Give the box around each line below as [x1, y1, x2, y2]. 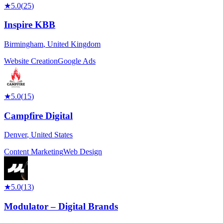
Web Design [63, 147, 102, 156]
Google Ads [58, 57, 96, 65]
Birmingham [4, 40, 43, 48]
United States [31, 130, 73, 139]
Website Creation [4, 57, 58, 65]
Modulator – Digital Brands [4, 201, 118, 212]
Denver [4, 130, 27, 139]
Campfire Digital [4, 110, 73, 121]
